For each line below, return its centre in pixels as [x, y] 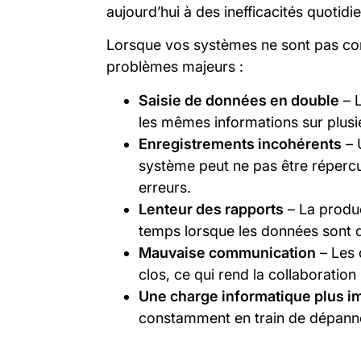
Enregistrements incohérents [240, 143]
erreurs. [165, 187]
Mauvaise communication [227, 252]
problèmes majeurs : [175, 67]
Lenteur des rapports [211, 209]
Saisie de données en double [239, 100]
